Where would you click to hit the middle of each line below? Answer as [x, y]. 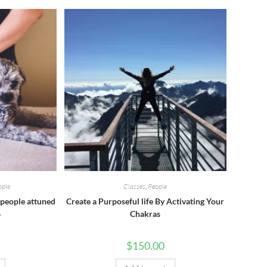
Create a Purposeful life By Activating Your [145, 201]
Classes [135, 186]
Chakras [145, 213]
